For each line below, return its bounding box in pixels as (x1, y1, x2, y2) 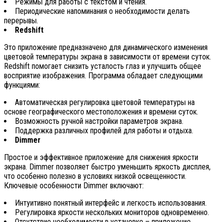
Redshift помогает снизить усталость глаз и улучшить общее (4, 61, 201, 71)
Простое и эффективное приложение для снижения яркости (4, 152, 198, 162)
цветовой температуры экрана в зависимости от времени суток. (4, 52, 211, 61)
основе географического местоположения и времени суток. (4, 107, 198, 116)
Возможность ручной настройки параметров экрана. (15, 116, 183, 126)
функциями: (4, 80, 40, 90)
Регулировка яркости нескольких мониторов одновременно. (15, 207, 209, 217)
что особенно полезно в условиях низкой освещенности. (4, 171, 186, 181)
